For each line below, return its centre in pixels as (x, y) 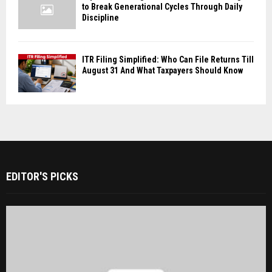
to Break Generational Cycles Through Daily (162, 7)
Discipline (100, 18)
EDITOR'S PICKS (42, 176)
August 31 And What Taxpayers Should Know (162, 70)
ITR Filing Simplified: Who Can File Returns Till (168, 59)
